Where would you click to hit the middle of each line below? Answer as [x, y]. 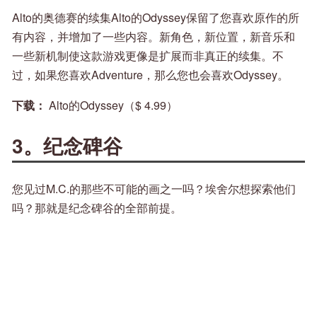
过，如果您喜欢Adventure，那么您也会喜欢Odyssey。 [150, 74]
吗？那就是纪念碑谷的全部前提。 [97, 208]
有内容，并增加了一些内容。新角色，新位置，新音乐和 [154, 36]
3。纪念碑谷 [67, 145]
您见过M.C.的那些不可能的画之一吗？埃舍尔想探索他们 [154, 189]
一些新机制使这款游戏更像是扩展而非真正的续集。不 [148, 55]
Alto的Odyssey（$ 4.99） [112, 105]
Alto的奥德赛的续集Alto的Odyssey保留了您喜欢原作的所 [156, 17]
